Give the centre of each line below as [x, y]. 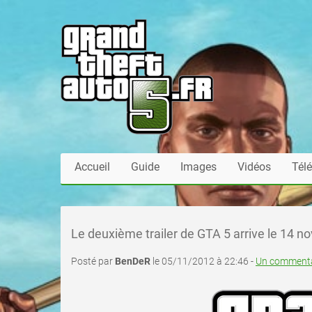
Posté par [93, 261]
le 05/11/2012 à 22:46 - [203, 261]
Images [198, 167]
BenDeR [133, 261]
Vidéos [254, 167]
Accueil [92, 167]
